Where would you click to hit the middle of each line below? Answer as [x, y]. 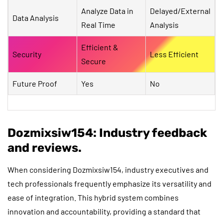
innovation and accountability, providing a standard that [104, 211]
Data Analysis [36, 17]
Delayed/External [180, 10]
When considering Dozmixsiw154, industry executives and [108, 169]
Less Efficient [174, 54]
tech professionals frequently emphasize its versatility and [110, 183]
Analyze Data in [107, 10]
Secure [94, 61]
